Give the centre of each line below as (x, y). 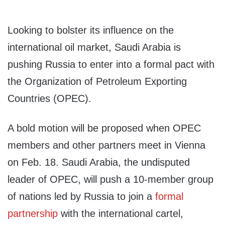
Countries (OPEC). (49, 99)
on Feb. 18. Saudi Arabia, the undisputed (99, 162)
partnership (33, 214)
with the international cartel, (121, 214)
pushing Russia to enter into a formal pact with (111, 65)
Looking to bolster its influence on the (91, 30)
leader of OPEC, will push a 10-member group (110, 180)
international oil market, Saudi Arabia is (94, 47)
